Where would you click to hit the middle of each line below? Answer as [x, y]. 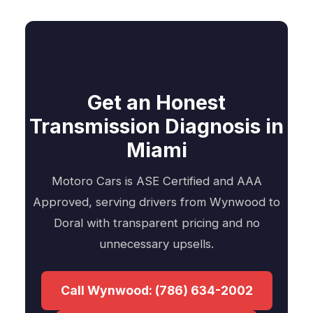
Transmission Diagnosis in [156, 126]
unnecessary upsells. [156, 243]
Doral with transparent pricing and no [156, 223]
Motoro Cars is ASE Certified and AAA [156, 181]
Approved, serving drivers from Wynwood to [156, 202]
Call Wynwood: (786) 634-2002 [156, 290]
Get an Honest [156, 102]
